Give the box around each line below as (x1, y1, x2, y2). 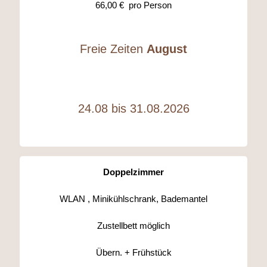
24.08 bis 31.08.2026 (77, 102, 190, 116)
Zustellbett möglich (97, 221, 170, 231)
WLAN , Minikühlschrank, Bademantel (60, 194, 207, 204)
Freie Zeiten (80, 42, 147, 56)
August (147, 42, 187, 56)
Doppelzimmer (103, 167, 164, 178)
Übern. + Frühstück (95, 247, 172, 258)
